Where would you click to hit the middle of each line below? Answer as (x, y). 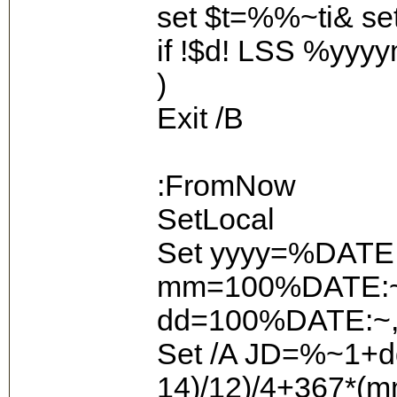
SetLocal (216, 219)
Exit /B (200, 118)
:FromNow (226, 185)
